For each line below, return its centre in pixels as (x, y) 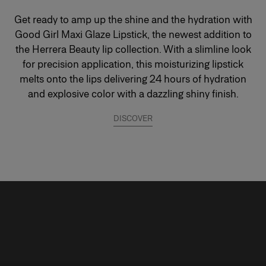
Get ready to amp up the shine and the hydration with (133, 20)
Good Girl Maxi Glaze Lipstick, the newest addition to (133, 34)
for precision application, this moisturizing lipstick (133, 64)
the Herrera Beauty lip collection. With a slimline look (133, 49)
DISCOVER (133, 118)
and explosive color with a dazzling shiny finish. (133, 94)
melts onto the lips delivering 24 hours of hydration (133, 79)
